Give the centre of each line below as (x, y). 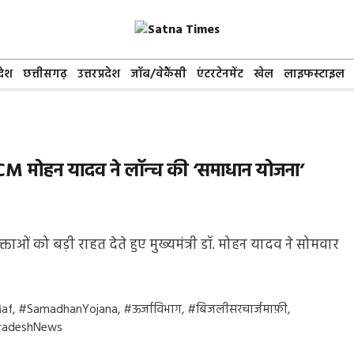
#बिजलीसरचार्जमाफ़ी (238, 310)
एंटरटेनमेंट (220, 74)
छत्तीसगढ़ (45, 74)
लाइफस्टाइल (314, 74)
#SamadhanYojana (68, 310)
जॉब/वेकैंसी (158, 74)
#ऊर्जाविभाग (153, 310)
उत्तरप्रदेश (99, 74)
